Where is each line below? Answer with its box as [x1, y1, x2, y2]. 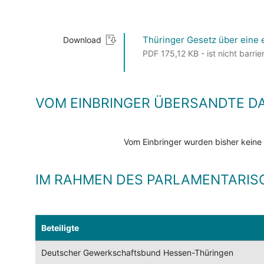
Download [63, 35, 101, 45]
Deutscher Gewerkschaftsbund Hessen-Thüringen [41, 247, 233, 258]
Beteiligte [41, 223, 79, 233]
